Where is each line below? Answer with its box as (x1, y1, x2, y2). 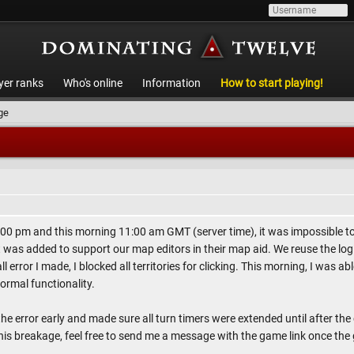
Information (142, 77, 201, 89)
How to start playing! (220, 77, 323, 89)
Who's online (63, 77, 122, 89)
